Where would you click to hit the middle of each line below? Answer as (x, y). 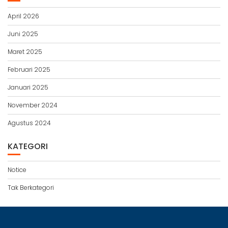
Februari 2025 (29, 69)
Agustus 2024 (29, 123)
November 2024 (33, 105)
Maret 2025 (25, 52)
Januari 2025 (28, 87)
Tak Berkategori (31, 188)
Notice (17, 170)
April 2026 (23, 16)
